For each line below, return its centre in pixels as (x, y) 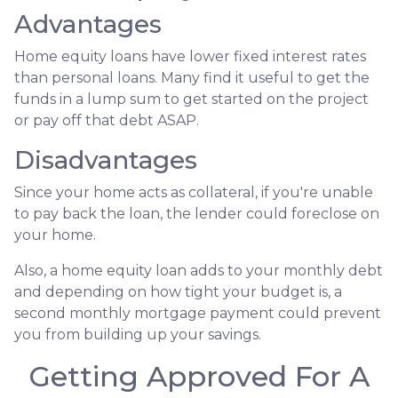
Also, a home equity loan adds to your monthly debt (199, 270)
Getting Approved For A (199, 376)
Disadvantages (106, 159)
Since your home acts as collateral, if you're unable (194, 192)
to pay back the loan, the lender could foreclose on (197, 213)
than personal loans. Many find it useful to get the (192, 77)
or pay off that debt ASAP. (107, 120)
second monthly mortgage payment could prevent (198, 313)
